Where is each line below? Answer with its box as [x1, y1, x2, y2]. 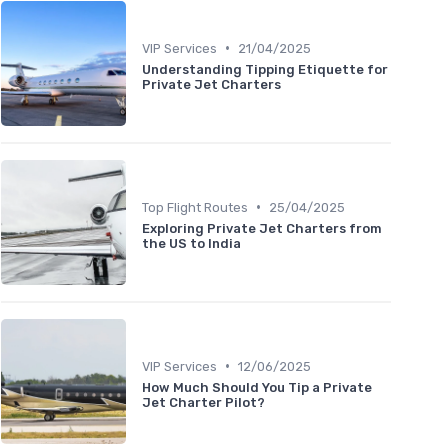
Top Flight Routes [142, 199, 248, 215]
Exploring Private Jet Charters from [142, 220, 382, 236]
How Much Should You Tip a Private [142, 379, 372, 395]
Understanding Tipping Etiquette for [142, 61, 388, 77]
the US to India [142, 235, 241, 251]
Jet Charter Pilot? [142, 394, 265, 410]
